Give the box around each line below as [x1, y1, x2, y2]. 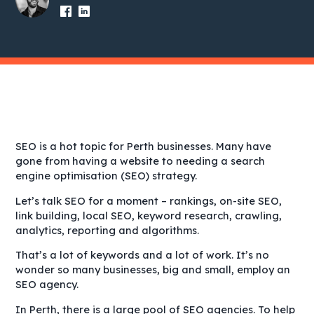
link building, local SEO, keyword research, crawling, [15, 208, 282, 222]
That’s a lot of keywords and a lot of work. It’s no [15, 248, 270, 262]
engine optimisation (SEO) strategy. [15, 169, 200, 182]
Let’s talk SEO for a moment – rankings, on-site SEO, [15, 193, 282, 207]
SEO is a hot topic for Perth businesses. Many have [15, 139, 272, 153]
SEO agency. [15, 278, 82, 292]
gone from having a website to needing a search [15, 154, 266, 168]
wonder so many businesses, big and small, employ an [15, 263, 291, 277]
